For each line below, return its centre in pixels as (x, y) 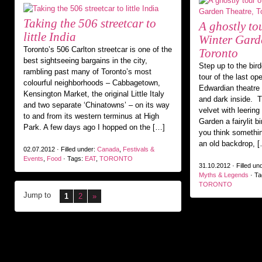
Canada (108, 149)
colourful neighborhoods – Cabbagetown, (92, 83)
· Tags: (73, 158)
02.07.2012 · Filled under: (60, 149)
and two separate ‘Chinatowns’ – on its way (96, 105)
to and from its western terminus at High (91, 116)
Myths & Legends (224, 175)
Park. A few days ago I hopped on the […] (94, 127)
